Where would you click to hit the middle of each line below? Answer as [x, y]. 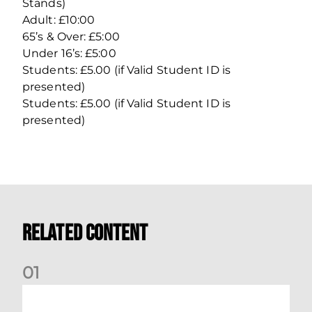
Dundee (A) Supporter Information [104, 290]
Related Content [85, 233]
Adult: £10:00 [59, 19]
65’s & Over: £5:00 [71, 36]
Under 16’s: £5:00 [69, 53]
